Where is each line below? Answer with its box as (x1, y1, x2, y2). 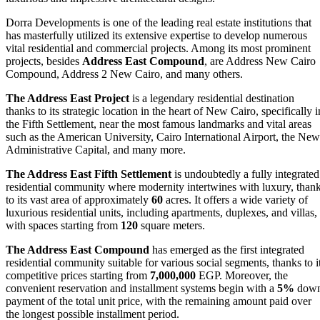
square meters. (138, 219, 205, 232)
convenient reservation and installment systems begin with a (6, 282, 277, 295)
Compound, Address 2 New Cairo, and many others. (6, 68, 243, 81)
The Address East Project (6, 92, 129, 105)
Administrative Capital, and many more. (6, 144, 186, 156)
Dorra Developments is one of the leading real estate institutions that (6, 16, 311, 29)
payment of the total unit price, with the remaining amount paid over (6, 295, 311, 308)
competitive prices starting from (6, 269, 150, 282)
